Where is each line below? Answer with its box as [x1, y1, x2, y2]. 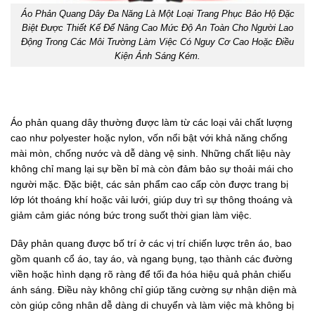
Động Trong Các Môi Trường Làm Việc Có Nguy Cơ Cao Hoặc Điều [21, 37, 294, 47]
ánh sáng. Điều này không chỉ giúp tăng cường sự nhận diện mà [11, 284, 297, 296]
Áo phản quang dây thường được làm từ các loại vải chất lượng [11, 117, 292, 129]
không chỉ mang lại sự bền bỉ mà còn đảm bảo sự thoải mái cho [11, 163, 293, 175]
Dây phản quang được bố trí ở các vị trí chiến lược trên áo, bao [11, 238, 292, 250]
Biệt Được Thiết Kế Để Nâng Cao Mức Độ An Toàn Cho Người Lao [22, 23, 293, 33]
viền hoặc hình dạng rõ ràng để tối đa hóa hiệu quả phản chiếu [11, 269, 291, 281]
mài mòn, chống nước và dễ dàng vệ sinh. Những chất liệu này [11, 148, 290, 160]
